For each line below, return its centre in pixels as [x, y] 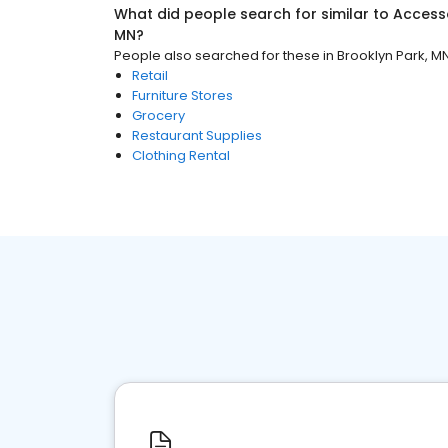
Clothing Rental [181, 155]
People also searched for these [217, 55]
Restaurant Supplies [197, 135]
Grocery [158, 115]
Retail [150, 75]
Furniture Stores [182, 95]
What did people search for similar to [253, 14]
